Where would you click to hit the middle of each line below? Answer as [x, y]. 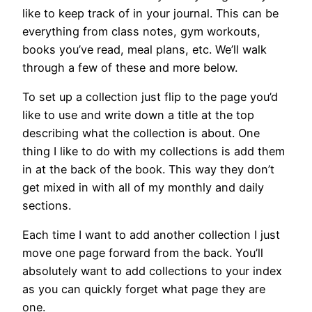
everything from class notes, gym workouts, [141, 31]
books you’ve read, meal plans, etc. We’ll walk [145, 49]
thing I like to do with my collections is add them [154, 151]
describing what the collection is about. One [141, 133]
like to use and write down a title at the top [138, 115]
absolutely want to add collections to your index [152, 271]
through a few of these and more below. [130, 67]
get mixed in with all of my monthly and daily [143, 187]
